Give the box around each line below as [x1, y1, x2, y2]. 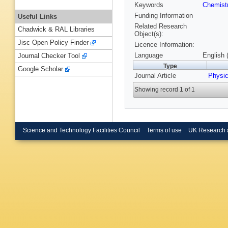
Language [134, 51, 163, 60]
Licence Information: [134, 41, 194, 49]
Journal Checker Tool [18, 52, 80, 60]
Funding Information [134, 12, 193, 20]
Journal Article [134, 72, 176, 80]
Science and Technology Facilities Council [23, 127, 140, 133]
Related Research [134, 22, 187, 31]
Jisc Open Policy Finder [18, 39, 89, 47]
